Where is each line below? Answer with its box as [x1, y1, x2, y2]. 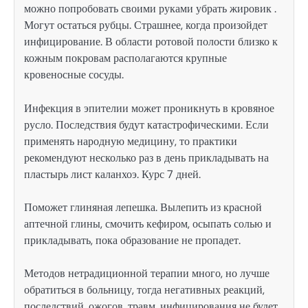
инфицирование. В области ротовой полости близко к [24, 34, 278, 49]
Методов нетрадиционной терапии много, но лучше [24, 265, 269, 280]
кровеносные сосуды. [24, 67, 124, 82]
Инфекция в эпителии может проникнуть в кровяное [24, 100, 274, 115]
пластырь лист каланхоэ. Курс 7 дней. [24, 166, 201, 181]
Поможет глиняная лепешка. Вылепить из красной [24, 199, 262, 214]
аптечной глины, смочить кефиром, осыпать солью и [24, 216, 272, 231]
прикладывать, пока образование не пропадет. [24, 232, 241, 247]
